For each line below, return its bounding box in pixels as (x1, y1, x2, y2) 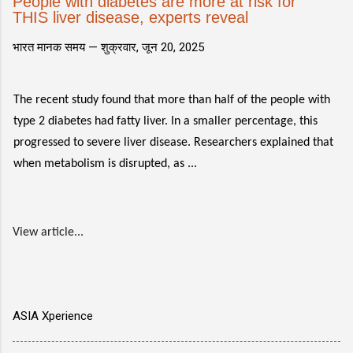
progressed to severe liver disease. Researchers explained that (13, 136, 333, 149)
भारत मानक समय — (13, 40, 101, 54)
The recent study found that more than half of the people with (13, 94, 330, 106)
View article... (13, 226, 84, 239)
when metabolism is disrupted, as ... (13, 158, 197, 170)
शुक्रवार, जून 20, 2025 (101, 40, 204, 54)
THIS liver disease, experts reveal (13, 9, 248, 26)
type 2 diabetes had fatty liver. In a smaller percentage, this (13, 115, 318, 128)
